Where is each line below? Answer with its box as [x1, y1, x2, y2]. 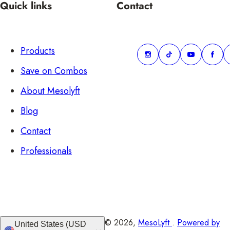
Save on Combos [21, 64, 87, 78]
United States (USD [14, 220, 66, 228]
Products [21, 44, 55, 57]
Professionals [21, 144, 72, 158]
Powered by [177, 217, 220, 228]
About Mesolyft [21, 84, 80, 98]
